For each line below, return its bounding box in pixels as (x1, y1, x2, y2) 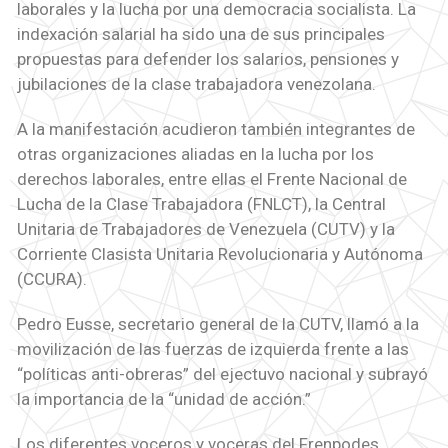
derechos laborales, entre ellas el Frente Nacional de (16, 169, 407, 190)
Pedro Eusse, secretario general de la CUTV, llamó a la (16, 314, 419, 335)
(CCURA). (16, 269, 87, 290)
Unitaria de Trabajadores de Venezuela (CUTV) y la (16, 219, 395, 240)
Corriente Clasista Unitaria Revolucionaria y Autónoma (16, 244, 423, 265)
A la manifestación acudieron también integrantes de (16, 119, 415, 140)
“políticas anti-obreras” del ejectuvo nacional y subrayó (16, 364, 428, 385)
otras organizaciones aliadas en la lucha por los (16, 144, 374, 165)
